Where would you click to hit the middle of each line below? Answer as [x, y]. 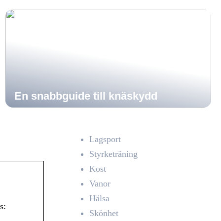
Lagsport [105, 139]
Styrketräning [113, 154]
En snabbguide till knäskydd [86, 96]
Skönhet [104, 213]
